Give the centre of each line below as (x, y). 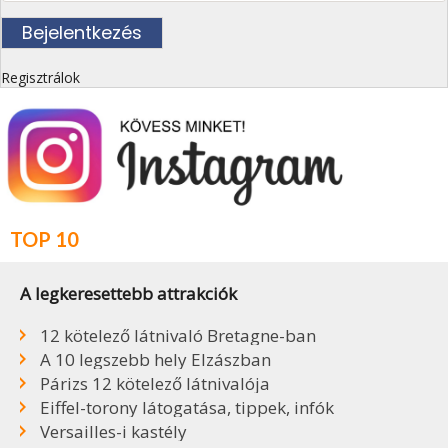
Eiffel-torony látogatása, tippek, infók (187, 407)
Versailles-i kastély (113, 431)
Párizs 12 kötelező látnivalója (155, 383)
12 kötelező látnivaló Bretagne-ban (178, 335)
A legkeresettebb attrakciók (128, 293)
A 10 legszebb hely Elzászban (155, 359)
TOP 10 (44, 238)
